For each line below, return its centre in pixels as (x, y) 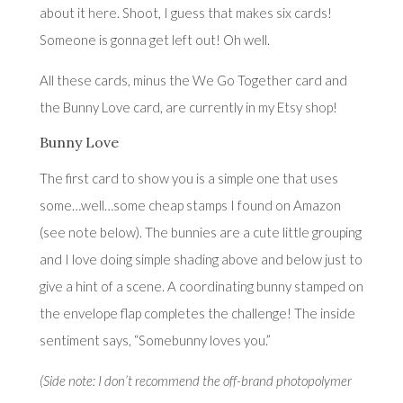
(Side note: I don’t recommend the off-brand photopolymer (195, 380)
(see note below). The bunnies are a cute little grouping (200, 232)
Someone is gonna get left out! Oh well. (154, 39)
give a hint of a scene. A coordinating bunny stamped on (201, 286)
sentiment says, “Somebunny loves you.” (155, 340)
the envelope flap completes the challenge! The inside (197, 313)
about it (63, 12)
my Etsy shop (295, 107)
